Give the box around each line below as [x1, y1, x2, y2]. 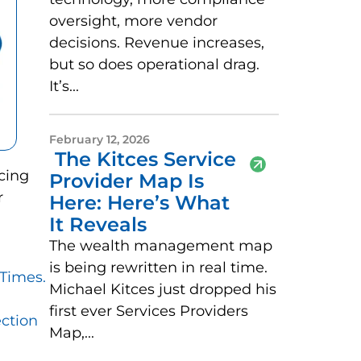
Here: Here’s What [49, 191, 230, 215]
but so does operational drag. [49, 56, 259, 74]
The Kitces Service [49, 147, 236, 172]
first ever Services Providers [49, 302, 248, 321]
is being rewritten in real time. [49, 259, 268, 277]
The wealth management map [49, 237, 272, 255]
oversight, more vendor [49, 12, 218, 31]
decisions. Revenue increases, [49, 34, 264, 52]
